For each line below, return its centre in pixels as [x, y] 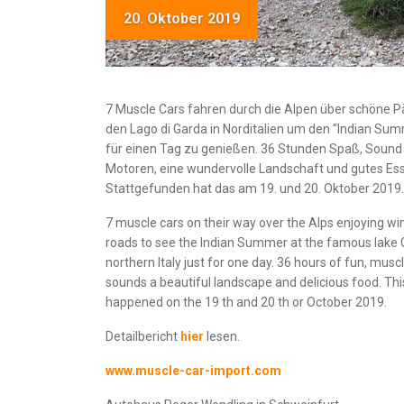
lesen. [222, 336]
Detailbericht [143, 336]
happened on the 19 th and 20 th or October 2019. [246, 302]
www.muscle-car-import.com [193, 370]
